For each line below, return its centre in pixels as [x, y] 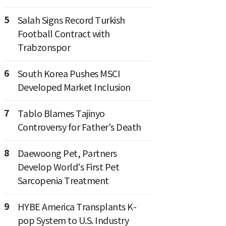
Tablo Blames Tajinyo [61, 114]
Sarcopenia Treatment [63, 181]
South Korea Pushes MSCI [69, 74]
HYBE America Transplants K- [77, 207]
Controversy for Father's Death [79, 128]
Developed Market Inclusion [74, 88]
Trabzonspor [44, 48]
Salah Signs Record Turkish [71, 21]
